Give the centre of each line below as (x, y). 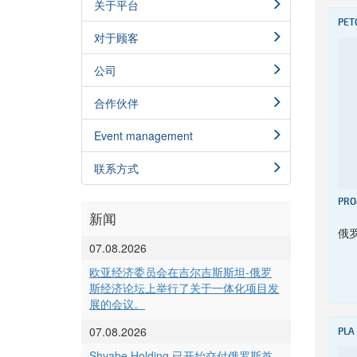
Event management (143, 136)
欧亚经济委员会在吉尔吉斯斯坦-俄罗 (180, 272)
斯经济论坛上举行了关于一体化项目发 (184, 288)
